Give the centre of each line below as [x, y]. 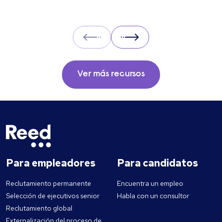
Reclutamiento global [39, 208]
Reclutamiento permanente [49, 184]
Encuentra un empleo [150, 184]
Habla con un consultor [153, 196]
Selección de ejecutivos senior [53, 196]
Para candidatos [158, 163]
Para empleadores [51, 163]
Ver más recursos [111, 75]
